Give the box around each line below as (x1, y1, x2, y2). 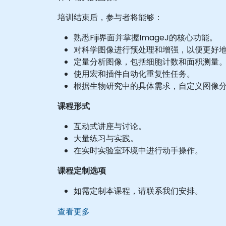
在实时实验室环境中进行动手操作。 (74, 145, 203, 156)
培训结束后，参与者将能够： (58, 12, 162, 23)
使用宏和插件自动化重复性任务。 (74, 68, 195, 80)
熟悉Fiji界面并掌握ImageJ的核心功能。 (74, 32, 217, 43)
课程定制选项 (58, 165, 106, 177)
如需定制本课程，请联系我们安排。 (74, 185, 203, 197)
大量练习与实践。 (74, 133, 138, 144)
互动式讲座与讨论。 (74, 121, 146, 132)
